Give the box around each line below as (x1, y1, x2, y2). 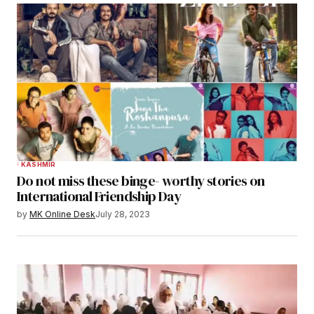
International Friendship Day (17, 186, 182, 206)
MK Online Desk (29, 208, 95, 219)
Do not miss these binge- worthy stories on (17, 170, 265, 191)
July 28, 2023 (95, 208, 150, 219)
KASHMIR (21, 160, 56, 168)
